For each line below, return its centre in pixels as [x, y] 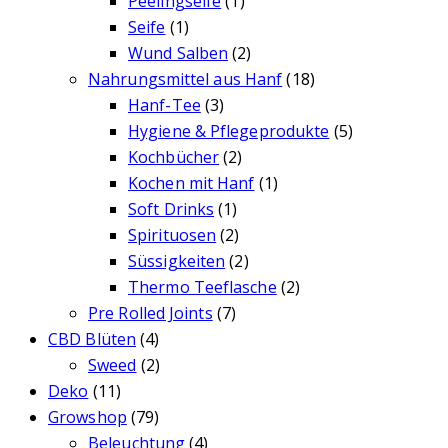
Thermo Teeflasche [202, 287]
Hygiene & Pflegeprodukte [229, 131]
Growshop [87, 417]
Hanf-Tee [164, 105]
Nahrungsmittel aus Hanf [185, 79]
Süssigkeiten [177, 261]
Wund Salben [178, 53]
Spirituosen [172, 235]
